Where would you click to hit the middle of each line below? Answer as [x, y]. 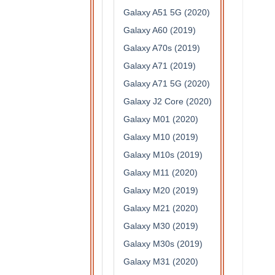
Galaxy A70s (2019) [162, 48]
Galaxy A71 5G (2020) [167, 84]
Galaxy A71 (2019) [160, 66]
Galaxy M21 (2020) [161, 208]
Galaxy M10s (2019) [163, 155]
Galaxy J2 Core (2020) [168, 102]
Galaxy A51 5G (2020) [167, 13]
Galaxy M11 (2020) [161, 173]
